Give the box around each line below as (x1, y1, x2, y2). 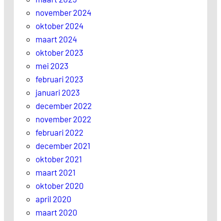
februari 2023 (36, 74, 83, 84)
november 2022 (36, 114, 91, 124)
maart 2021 (36, 167, 75, 177)
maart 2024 (36, 34, 77, 44)
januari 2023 (36, 87, 80, 97)
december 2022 (36, 101, 92, 110)
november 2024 (36, 7, 91, 17)
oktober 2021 (36, 154, 82, 164)
